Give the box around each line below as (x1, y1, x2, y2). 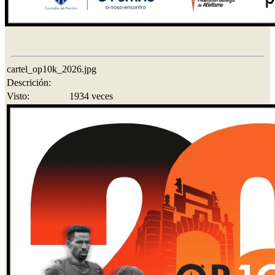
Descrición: (7, 77, 51, 88)
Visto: (7, 90, 29, 101)
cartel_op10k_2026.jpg (7, 63, 96, 74)
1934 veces (69, 90, 113, 101)
